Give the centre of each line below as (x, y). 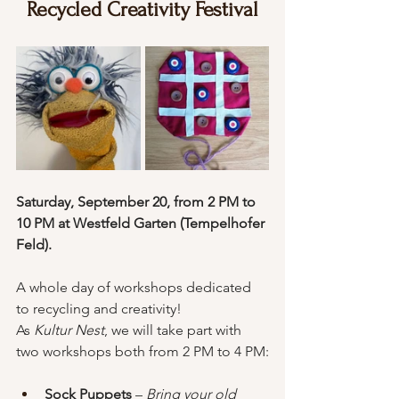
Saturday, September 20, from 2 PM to (138, 202)
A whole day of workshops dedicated (135, 287)
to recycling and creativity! (99, 309)
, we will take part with (175, 330)
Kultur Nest (69, 330)
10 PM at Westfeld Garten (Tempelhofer (142, 223)
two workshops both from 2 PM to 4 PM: (142, 351)
